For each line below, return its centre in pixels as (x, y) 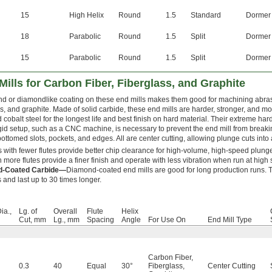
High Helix (87, 15)
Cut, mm (32, 220)
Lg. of (28, 212)
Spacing (100, 220)
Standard (206, 15)
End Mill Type (230, 220)
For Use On (167, 220)
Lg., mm (66, 220)
